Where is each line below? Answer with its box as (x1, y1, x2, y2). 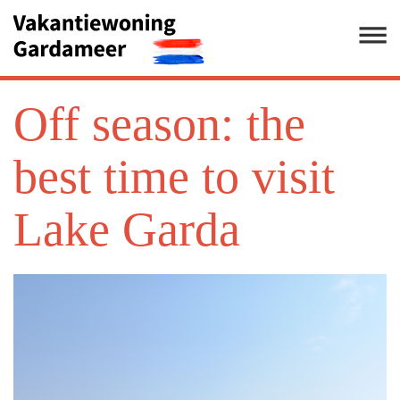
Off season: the (13, 97, 305, 151)
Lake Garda (13, 203, 240, 256)
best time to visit (13, 150, 335, 204)
